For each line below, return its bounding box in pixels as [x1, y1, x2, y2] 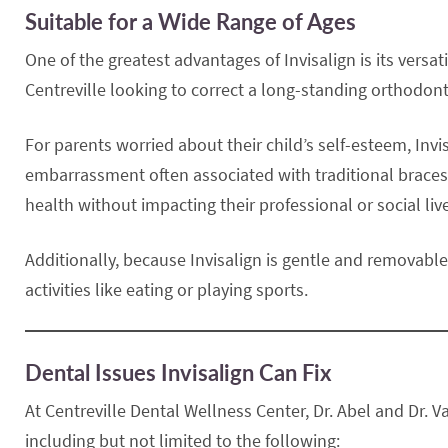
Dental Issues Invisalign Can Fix [25, 358, 331, 386]
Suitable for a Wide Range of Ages [25, 8, 356, 35]
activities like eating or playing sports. [25, 278, 308, 301]
